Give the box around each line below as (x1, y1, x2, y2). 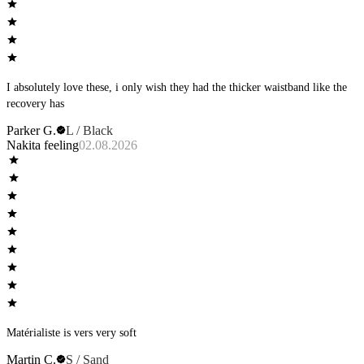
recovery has (6, 97, 64, 110)
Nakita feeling (6, 137, 79, 152)
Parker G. (6, 123, 56, 137)
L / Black (66, 123, 113, 137)
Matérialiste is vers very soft (6, 326, 136, 339)
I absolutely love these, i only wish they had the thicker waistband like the (6, 80, 347, 93)
